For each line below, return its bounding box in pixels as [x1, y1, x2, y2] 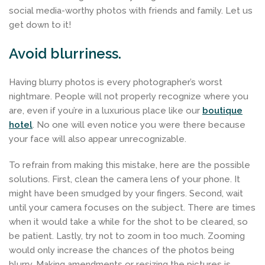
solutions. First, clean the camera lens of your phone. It [9, 173, 240, 185]
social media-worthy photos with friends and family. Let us [9, 5, 253, 16]
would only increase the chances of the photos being [9, 244, 234, 256]
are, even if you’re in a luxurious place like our [9, 105, 202, 116]
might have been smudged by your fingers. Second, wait [9, 188, 243, 199]
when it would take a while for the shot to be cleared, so [9, 216, 248, 227]
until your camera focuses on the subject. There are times [9, 202, 256, 213]
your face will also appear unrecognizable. [9, 133, 186, 144]
